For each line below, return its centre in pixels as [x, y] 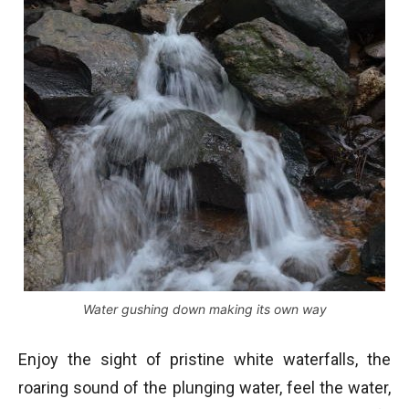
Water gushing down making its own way [204, 309]
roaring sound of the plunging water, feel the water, [204, 388]
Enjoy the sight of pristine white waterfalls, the [204, 360]
